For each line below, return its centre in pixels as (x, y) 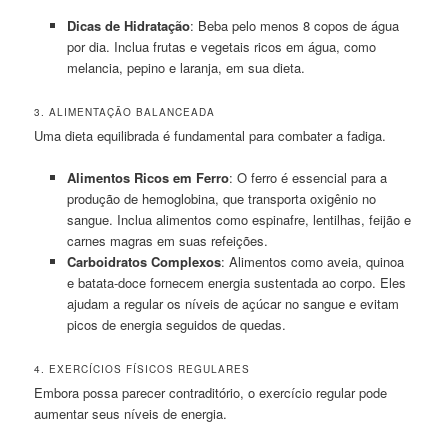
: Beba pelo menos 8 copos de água (294, 25)
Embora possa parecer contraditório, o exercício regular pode (211, 393)
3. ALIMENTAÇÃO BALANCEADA (125, 112)
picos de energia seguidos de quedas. (176, 325)
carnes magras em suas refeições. (167, 241)
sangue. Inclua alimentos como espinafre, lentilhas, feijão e (238, 220)
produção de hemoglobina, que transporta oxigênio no (221, 199)
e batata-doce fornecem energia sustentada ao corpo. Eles (236, 283)
